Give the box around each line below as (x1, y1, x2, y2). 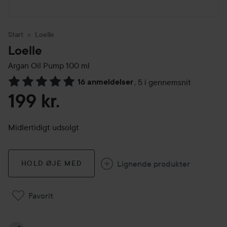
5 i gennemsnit (138, 77, 191, 87)
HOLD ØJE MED (21, 159, 82, 168)
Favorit (28, 191, 53, 201)
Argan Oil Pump (8, 60, 64, 70)
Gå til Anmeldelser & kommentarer (8, 82, 130, 93)
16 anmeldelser (78, 77, 133, 87)
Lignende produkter (117, 158, 191, 169)
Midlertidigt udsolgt (8, 122, 79, 132)
